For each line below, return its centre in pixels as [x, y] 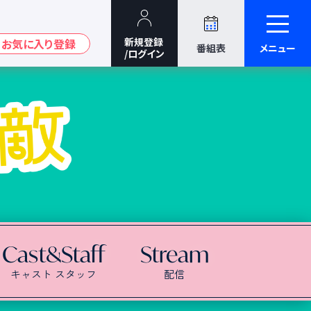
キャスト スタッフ [53, 274]
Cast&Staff [53, 254]
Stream [174, 254]
